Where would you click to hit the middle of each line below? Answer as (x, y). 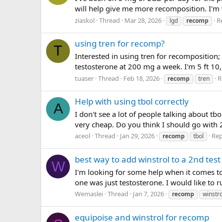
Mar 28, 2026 (143, 20)
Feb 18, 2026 (141, 78)
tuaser (84, 78)
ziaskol (85, 20)
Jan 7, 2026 (148, 194)
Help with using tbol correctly (132, 101)
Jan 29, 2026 (137, 136)
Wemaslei (89, 194)
